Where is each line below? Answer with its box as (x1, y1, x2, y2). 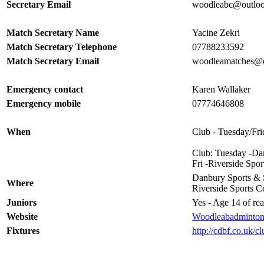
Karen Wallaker (192, 84, 250, 94)
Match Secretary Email (6, 56, 99, 66)
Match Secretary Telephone (6, 42, 117, 52)
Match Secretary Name (6, 28, 99, 38)
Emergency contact (6, 84, 83, 94)
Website (6, 212, 38, 222)
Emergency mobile (6, 98, 81, 108)
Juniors (6, 197, 37, 207)
